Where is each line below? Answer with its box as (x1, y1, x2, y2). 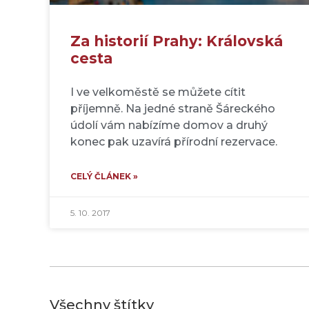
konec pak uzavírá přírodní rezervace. (70, 134, 277, 148)
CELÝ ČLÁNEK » (70, 170, 138, 181)
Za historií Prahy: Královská (70, 32, 283, 50)
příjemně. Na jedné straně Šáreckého (70, 101, 275, 115)
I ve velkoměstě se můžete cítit (70, 85, 246, 99)
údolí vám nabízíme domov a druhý (70, 118, 268, 132)
